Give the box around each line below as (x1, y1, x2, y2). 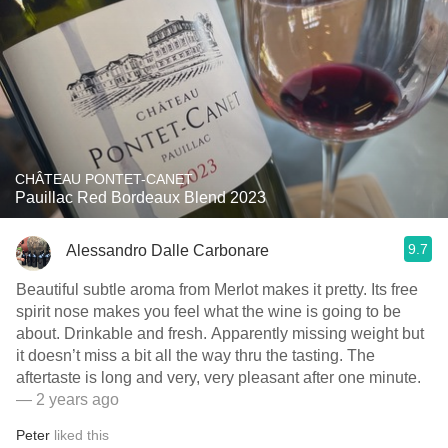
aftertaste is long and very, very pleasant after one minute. (16, 369, 421, 386)
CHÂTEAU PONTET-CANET (15, 171, 193, 187)
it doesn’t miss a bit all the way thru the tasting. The (16, 347, 375, 364)
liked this (50, 427, 109, 443)
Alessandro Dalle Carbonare (66, 241, 269, 259)
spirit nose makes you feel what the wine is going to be (16, 303, 401, 320)
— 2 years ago (16, 391, 119, 408)
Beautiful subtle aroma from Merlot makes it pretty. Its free (16, 281, 418, 298)
